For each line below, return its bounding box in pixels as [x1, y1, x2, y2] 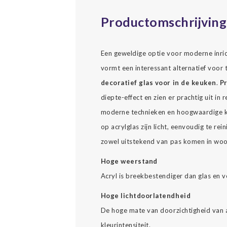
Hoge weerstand [100, 157, 158, 165]
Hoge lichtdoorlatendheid [100, 192, 191, 200]
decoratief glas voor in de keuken [100, 79, 216, 87]
